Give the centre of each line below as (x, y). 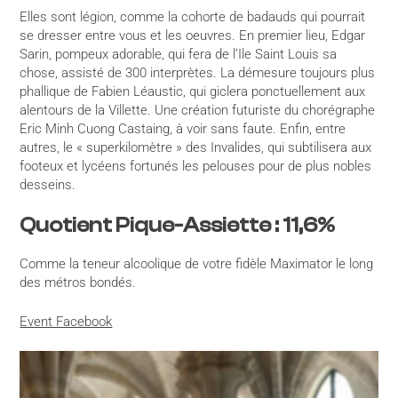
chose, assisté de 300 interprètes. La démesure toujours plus (198, 72)
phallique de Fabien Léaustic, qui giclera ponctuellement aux (193, 91)
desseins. (48, 184)
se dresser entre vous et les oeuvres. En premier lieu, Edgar (193, 35)
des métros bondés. (78, 283)
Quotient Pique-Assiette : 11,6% (178, 226)
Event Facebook (66, 321)
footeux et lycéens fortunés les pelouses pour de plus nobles (196, 166)
